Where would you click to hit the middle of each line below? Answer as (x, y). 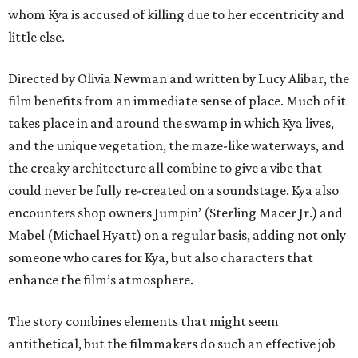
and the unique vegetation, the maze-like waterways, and (176, 145)
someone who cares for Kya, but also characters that (161, 257)
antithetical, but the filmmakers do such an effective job (172, 344)
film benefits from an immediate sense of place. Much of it (177, 101)
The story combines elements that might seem (143, 321)
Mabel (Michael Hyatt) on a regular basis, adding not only (177, 235)
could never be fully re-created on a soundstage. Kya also (173, 190)
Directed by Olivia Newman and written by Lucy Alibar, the (179, 78)
